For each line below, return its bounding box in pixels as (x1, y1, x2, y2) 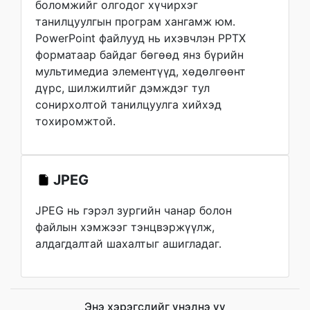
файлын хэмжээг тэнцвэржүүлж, (35, 220, 215, 234)
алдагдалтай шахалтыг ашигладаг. (35, 237, 221, 250)
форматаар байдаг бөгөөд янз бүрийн (35, 48, 244, 62)
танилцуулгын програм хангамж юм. (35, 15, 235, 28)
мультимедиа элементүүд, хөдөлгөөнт (35, 64, 246, 78)
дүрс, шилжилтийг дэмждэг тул (35, 81, 210, 95)
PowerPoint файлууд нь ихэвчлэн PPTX (35, 31, 246, 45)
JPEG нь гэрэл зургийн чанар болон (35, 203, 232, 217)
